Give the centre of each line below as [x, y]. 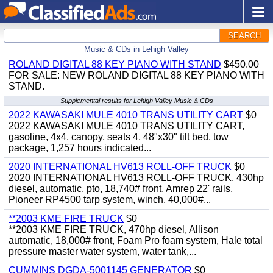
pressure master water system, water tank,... [102, 251]
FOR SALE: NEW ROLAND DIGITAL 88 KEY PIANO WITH [136, 75]
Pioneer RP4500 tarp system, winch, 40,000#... [110, 200]
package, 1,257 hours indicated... [80, 148]
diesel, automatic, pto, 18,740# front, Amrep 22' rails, [121, 189]
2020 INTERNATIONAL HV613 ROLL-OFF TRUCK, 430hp [136, 178]
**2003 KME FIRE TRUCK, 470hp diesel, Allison [114, 229]
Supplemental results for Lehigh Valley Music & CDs [136, 101]
